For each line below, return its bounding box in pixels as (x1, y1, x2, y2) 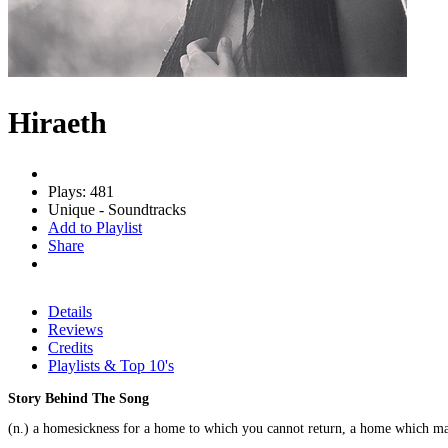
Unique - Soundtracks (48, 200, 186, 218)
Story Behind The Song (8, 390, 149, 406)
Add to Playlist (48, 218, 142, 236)
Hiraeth (8, 105, 107, 139)
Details (48, 302, 92, 320)
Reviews (48, 320, 103, 338)
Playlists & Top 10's (48, 356, 174, 374)
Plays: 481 (48, 182, 114, 200)
